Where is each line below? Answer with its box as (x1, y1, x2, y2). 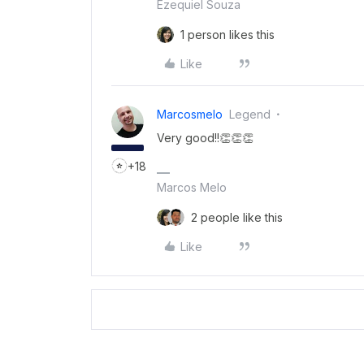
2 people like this (191, 210, 283, 224)
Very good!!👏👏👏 (157, 130, 253, 145)
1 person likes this (180, 27, 275, 41)
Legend (229, 106, 271, 121)
